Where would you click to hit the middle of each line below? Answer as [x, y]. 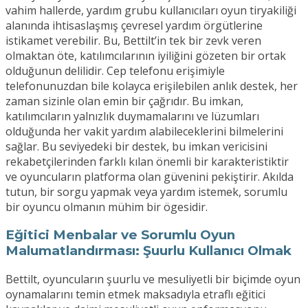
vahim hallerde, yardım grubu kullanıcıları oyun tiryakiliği [151, 10]
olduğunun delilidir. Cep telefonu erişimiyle [115, 70]
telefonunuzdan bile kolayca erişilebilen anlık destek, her [152, 86]
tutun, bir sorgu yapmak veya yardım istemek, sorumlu [146, 191]
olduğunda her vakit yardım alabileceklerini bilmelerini [144, 131]
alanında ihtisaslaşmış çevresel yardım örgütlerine [134, 25]
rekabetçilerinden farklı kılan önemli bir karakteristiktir [147, 161]
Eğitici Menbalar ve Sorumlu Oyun [120, 235]
